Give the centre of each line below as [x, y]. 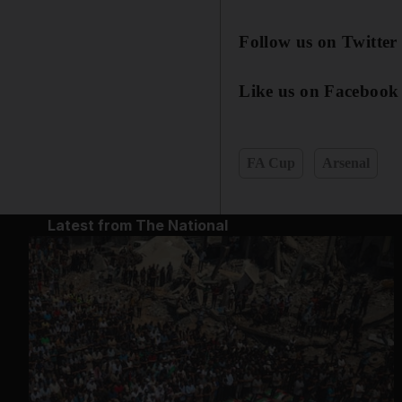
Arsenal [346, 162]
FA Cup [271, 162]
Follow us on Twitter [318, 41]
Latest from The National [137, 225]
